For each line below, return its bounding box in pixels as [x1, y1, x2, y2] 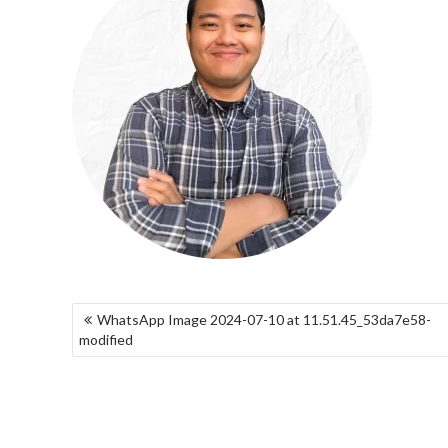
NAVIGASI [71, 301, 164, 325]
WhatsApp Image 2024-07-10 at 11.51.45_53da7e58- [97, 311, 431, 328]
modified [79, 331, 133, 348]
